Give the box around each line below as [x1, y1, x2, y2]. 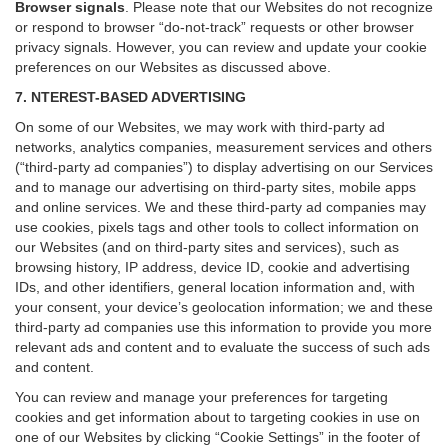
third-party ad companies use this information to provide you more [15, 319, 432, 335]
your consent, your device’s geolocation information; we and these [15, 299, 433, 315]
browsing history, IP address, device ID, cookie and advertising [15, 259, 410, 275]
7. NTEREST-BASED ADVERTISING [15, 89, 246, 105]
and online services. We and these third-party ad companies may [15, 199, 426, 215]
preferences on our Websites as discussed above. [15, 59, 331, 75]
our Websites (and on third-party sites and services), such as [15, 239, 399, 255]
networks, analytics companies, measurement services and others [15, 139, 432, 155]
